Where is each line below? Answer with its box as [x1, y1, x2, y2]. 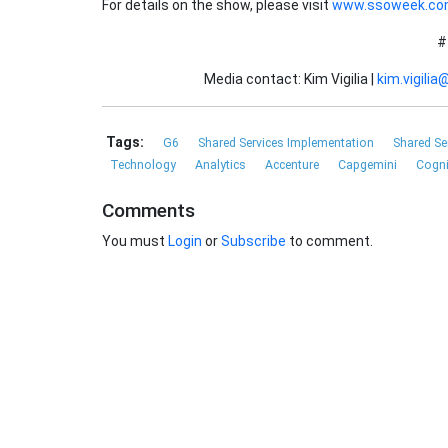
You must [102, 233, 168, 250]
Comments [102, 199, 195, 223]
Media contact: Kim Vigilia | [203, 71, 377, 88]
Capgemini [338, 158, 400, 173]
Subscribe [221, 233, 286, 250]
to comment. [286, 233, 373, 250]
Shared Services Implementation [198, 136, 377, 151]
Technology [110, 158, 179, 173]
